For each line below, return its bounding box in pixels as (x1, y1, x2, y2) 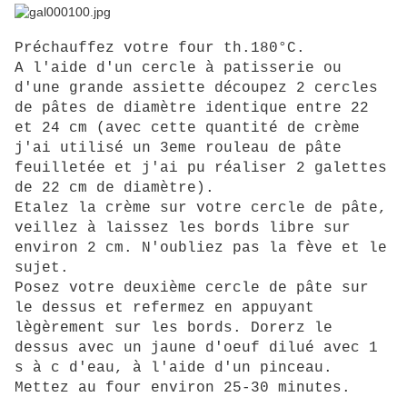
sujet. (15, 260, 69, 277)
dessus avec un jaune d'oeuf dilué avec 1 (15, 340, 378, 357)
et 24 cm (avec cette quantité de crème (15, 120, 360, 137)
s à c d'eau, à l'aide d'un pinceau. (15, 360, 333, 377)
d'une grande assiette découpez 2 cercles (15, 80, 378, 97)
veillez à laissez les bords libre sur (15, 220, 351, 237)
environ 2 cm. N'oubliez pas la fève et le (15, 240, 387, 257)
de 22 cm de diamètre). (15, 180, 214, 197)
